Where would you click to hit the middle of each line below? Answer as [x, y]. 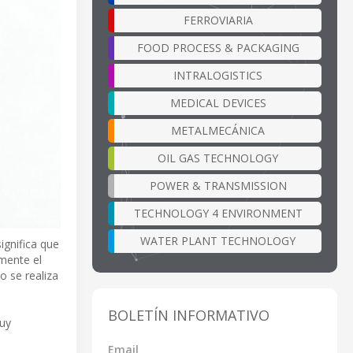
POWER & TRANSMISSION [218, 185]
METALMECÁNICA [218, 130]
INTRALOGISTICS [218, 75]
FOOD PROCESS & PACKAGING [218, 47]
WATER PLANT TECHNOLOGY [218, 240]
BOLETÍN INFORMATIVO [189, 315]
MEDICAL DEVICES [218, 102]
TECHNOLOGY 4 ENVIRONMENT [218, 213]
